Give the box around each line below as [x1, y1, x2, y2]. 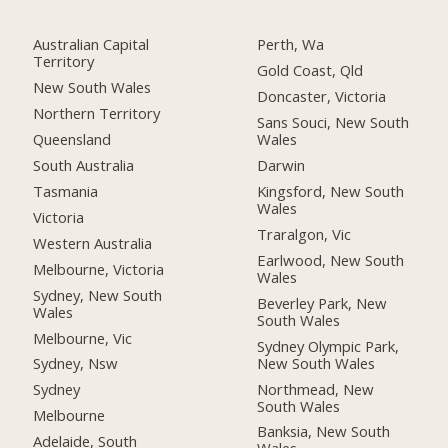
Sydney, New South [33, 284, 163, 305]
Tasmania [33, 180, 99, 201]
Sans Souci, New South [257, 112, 410, 133]
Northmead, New [257, 378, 375, 399]
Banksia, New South [257, 421, 391, 442]
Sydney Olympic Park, [257, 335, 400, 356]
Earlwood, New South [257, 249, 405, 270]
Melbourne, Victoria [33, 258, 165, 279]
